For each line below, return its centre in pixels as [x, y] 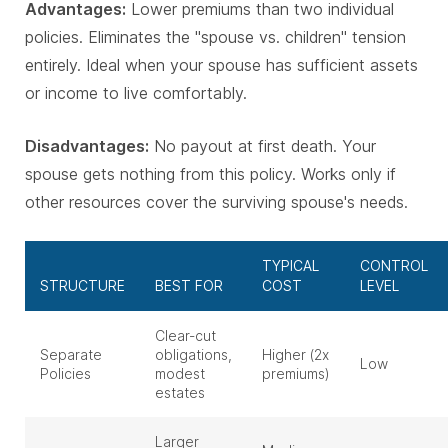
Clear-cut [185, 336]
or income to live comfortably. [136, 93]
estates [180, 393]
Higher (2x [295, 355]
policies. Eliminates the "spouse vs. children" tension [215, 37]
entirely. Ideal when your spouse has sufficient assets [221, 65]
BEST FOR [189, 286]
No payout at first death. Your [262, 146]
